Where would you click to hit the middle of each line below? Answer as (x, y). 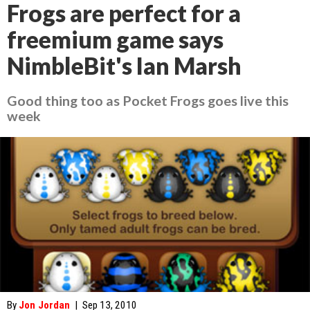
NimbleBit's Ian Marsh (124, 66)
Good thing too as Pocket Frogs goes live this (148, 100)
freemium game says (115, 39)
